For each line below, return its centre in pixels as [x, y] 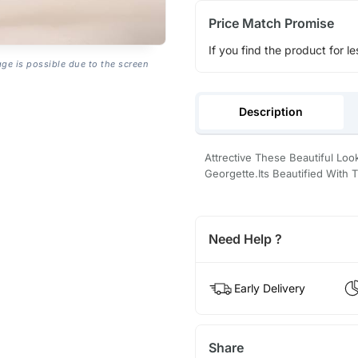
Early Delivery [269, 288]
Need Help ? [245, 239]
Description [271, 112]
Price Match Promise [271, 23]
